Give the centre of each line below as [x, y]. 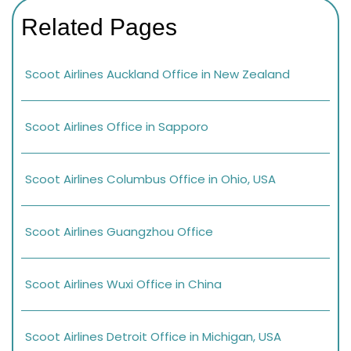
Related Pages [99, 27]
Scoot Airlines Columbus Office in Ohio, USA [150, 179]
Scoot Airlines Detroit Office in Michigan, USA [153, 337]
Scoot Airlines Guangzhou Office [119, 232]
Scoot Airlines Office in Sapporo [117, 127]
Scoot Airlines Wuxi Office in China [123, 284]
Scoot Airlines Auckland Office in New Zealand [157, 74]
